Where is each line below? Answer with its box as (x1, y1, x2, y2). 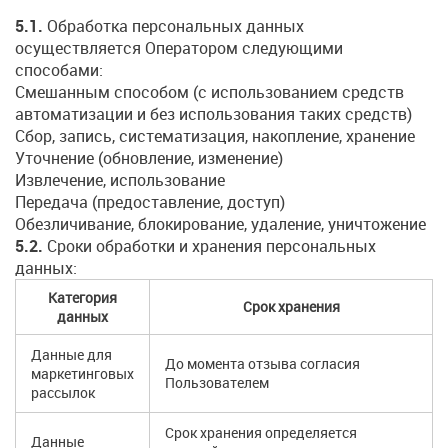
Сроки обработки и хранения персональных (43, 235, 376, 258)
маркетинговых (31, 364, 134, 384)
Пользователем (165, 373, 269, 393)
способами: (15, 59, 103, 82)
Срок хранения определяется (165, 423, 357, 443)
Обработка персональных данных (43, 15, 304, 38)
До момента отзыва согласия (165, 354, 360, 374)
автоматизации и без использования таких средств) (15, 103, 412, 126)
